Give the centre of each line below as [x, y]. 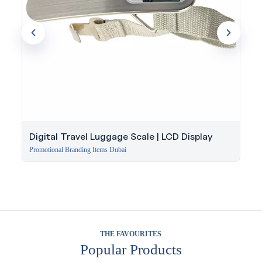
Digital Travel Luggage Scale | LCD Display [121, 137]
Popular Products [131, 250]
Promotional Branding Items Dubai [77, 150]
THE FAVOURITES [131, 234]
